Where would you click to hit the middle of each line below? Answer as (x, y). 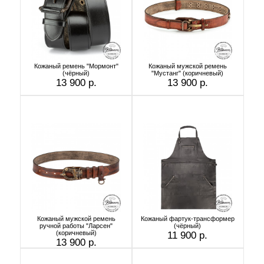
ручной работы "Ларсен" (76, 225)
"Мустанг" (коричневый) (187, 73)
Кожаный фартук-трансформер (187, 218)
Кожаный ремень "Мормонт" (76, 66)
